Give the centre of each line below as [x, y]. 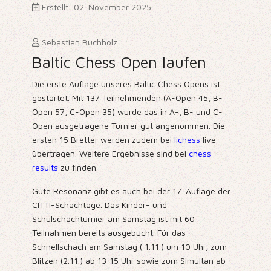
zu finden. [78, 168]
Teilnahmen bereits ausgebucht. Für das [109, 233]
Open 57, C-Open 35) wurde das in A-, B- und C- [127, 112]
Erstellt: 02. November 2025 [96, 7]
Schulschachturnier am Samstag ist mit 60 [113, 219]
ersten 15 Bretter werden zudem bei [103, 140]
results [45, 168]
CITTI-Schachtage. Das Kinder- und [99, 205]
